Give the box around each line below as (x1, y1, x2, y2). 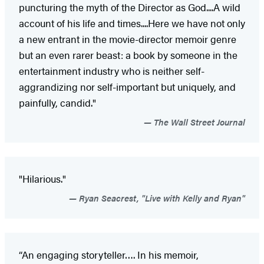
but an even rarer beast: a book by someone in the (19, 47, 237, 62)
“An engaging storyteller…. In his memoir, (19, 247, 199, 262)
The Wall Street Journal (151, 115, 245, 128)
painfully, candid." (19, 95, 96, 110)
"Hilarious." (19, 171, 66, 186)
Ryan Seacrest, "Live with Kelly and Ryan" (77, 191, 245, 204)
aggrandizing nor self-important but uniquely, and (19, 79, 236, 94)
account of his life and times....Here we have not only (19, 15, 245, 30)
